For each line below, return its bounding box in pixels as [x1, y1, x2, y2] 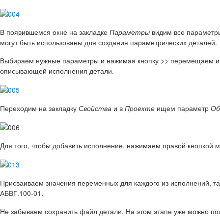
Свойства [79, 103, 111, 113]
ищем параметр [155, 103, 211, 113]
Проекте [125, 103, 155, 113]
